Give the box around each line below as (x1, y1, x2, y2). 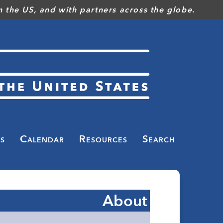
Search (142, 130, 175, 147)
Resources (79, 130, 127, 147)
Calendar (20, 130, 64, 147)
